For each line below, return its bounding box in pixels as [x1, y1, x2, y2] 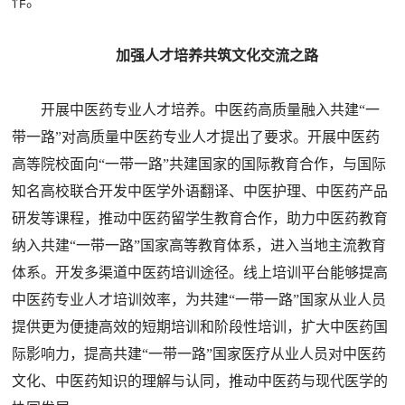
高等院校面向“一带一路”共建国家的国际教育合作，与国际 [12, 156, 387, 172]
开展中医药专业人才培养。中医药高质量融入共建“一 [41, 102, 381, 118]
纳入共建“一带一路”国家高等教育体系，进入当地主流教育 [12, 238, 387, 253]
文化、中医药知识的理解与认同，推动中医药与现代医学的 [12, 373, 389, 389]
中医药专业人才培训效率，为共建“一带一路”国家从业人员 [12, 292, 387, 307]
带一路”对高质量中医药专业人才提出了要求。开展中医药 [12, 129, 381, 145]
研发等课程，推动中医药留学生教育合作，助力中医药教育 [12, 211, 389, 226]
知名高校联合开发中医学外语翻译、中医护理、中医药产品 [12, 184, 389, 199]
